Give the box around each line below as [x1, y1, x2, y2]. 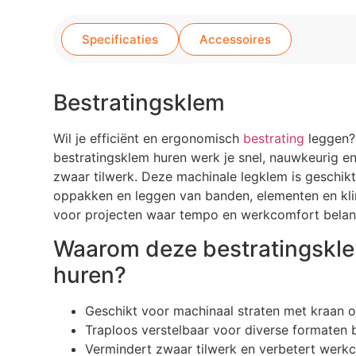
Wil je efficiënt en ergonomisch [53, 130, 244, 147]
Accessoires [199, 32, 272, 48]
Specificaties [82, 32, 159, 48]
